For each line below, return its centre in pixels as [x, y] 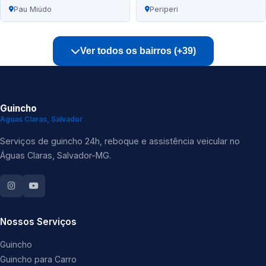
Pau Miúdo [33, 9]
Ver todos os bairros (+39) [138, 51]
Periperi [164, 9]
